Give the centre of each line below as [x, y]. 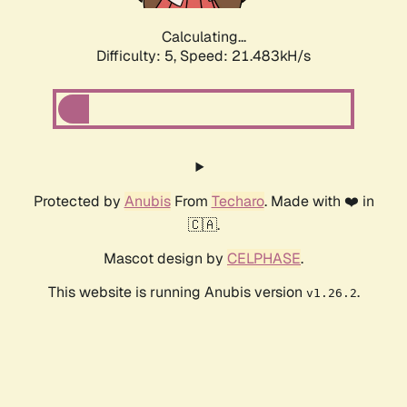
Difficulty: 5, [138, 56]
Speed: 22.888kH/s [245, 56]
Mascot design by [165, 259]
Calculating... [203, 37]
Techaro [238, 202]
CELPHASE [264, 259]
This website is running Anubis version [177, 293]
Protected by [79, 202]
